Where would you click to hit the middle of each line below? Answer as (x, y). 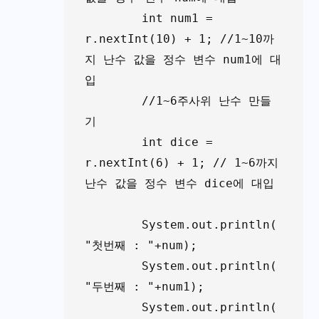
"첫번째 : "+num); (141, 245)
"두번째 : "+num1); (145, 286)
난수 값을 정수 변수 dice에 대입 (179, 183)
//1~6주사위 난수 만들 (113, 100)
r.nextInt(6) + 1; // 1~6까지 (182, 162)
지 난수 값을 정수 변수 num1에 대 (183, 59)
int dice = (113, 142)
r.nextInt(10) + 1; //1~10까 (179, 38)
